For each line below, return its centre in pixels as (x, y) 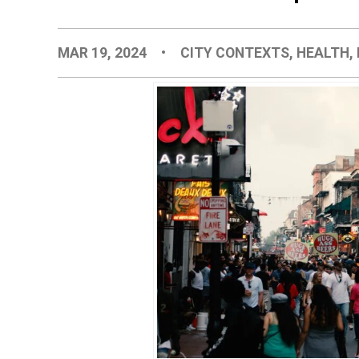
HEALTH (323, 52)
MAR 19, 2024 (104, 52)
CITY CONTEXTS (235, 52)
